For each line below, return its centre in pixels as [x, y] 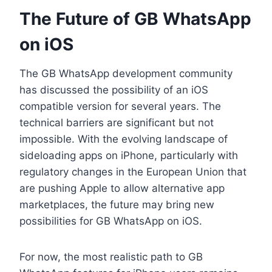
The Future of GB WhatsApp [135, 19]
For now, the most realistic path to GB [111, 257]
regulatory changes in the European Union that [133, 172]
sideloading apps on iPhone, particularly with [129, 155]
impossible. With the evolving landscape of [124, 139]
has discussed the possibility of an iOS [114, 90]
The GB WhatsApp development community [126, 73]
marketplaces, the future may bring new [117, 204]
